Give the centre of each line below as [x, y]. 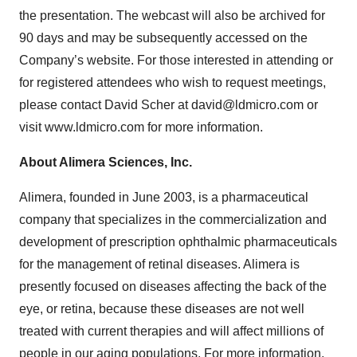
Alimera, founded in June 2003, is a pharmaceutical [164, 197]
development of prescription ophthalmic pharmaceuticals [178, 242]
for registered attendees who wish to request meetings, [173, 82]
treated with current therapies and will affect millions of [171, 331]
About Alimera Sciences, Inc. [106, 162]
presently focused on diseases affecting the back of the [173, 286]
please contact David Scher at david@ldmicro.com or [169, 105]
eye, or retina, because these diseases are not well [162, 309]
